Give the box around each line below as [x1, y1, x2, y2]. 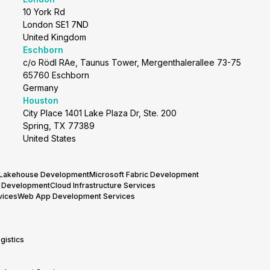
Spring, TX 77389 [22, 121, 95, 131]
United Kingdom [22, 32, 86, 42]
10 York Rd [22, 7, 65, 17]
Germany [22, 83, 58, 93]
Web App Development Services [17, 192, 136, 201]
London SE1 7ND [22, 19, 89, 30]
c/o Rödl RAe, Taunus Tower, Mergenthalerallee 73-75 [22, 57, 241, 67]
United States [22, 133, 76, 143]
